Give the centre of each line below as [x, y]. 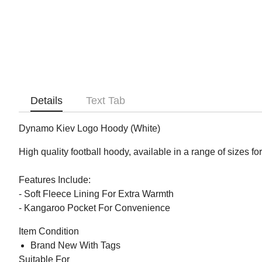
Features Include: [55, 180]
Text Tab [106, 101]
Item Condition [49, 232]
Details [46, 101]
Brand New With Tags [75, 246]
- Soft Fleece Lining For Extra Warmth [96, 194]
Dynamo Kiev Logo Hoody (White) [89, 129]
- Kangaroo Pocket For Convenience [94, 208]
